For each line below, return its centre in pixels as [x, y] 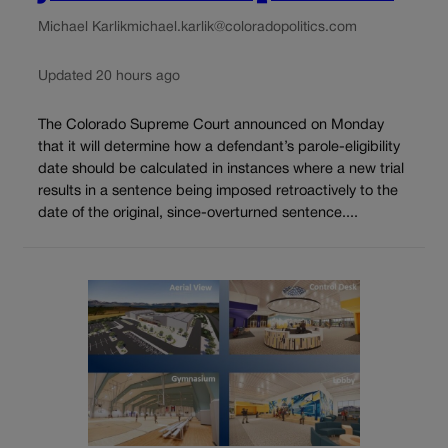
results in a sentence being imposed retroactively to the [218, 192]
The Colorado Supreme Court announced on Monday [211, 126]
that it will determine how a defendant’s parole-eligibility [219, 148]
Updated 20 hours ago [109, 76]
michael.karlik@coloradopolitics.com [242, 27]
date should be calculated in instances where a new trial [221, 170]
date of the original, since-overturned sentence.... [198, 214]
